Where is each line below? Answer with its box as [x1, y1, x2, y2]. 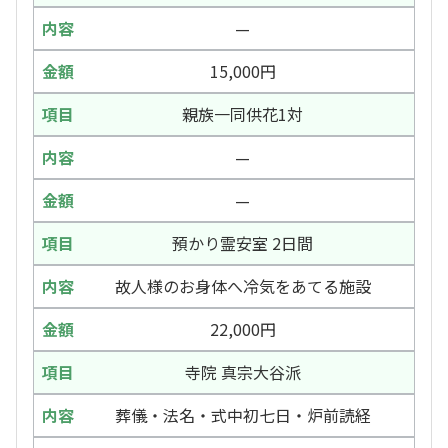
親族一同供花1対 [182, 102, 303, 127]
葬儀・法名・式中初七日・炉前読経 [114, 403, 371, 428]
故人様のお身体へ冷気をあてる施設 [114, 274, 371, 299]
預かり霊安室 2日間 [172, 231, 313, 256]
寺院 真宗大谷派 [184, 360, 301, 385]
